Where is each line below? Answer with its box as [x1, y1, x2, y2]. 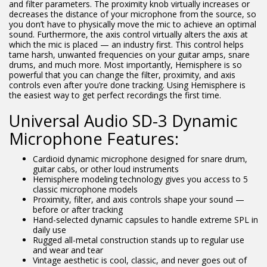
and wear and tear [33, 244, 103, 256]
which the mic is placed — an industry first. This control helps [9, 39, 244, 50]
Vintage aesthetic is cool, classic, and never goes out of [33, 254, 247, 266]
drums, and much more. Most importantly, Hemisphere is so [9, 59, 242, 70]
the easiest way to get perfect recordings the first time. [9, 89, 221, 101]
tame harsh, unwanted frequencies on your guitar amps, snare [9, 49, 250, 60]
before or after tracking [33, 204, 123, 215]
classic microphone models [33, 184, 138, 195]
